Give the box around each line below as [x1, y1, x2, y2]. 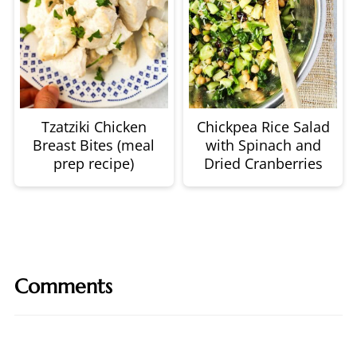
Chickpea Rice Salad [196, 116, 330, 136]
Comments [14, 273, 112, 299]
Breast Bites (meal [33, 135, 155, 155]
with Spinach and [205, 135, 321, 155]
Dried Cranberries [203, 153, 323, 173]
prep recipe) [53, 153, 135, 173]
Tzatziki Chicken [41, 116, 147, 136]
